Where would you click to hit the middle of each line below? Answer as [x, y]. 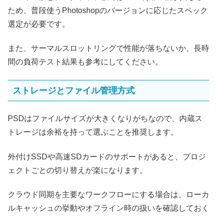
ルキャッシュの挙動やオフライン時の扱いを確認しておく [108, 208]
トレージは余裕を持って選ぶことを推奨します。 [93, 132]
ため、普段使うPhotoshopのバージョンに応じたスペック [108, 10]
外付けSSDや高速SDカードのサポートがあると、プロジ [107, 156]
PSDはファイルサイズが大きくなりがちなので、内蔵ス [105, 119]
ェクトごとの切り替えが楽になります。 [77, 170]
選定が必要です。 [39, 24]
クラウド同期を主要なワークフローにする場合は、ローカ [108, 195]
